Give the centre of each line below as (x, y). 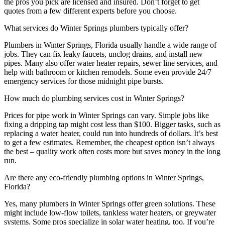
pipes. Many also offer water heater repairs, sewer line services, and (111, 63)
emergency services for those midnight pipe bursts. (84, 81)
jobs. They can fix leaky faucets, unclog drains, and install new (103, 54)
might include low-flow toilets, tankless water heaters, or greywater (110, 212)
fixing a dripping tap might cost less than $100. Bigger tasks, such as (112, 124)
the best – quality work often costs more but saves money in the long (112, 151)
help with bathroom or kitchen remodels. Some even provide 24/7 (108, 72)
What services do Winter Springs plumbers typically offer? (96, 28)
